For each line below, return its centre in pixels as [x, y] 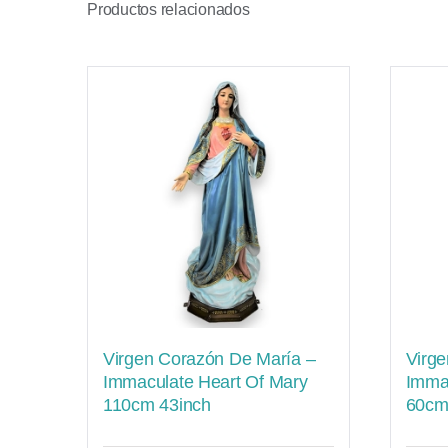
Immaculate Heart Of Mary [205, 381]
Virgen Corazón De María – [209, 358]
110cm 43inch [157, 404]
